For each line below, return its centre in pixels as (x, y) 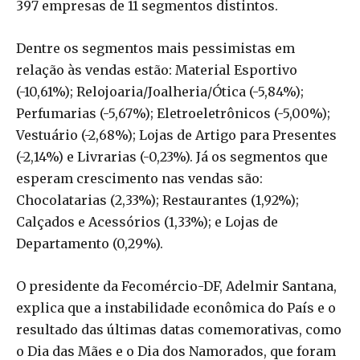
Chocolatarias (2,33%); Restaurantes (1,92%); (157, 200)
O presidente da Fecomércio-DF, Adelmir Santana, (176, 286)
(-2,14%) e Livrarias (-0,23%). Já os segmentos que (172, 156)
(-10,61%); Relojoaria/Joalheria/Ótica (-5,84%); (160, 91)
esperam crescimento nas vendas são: (139, 178)
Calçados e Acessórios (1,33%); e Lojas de (147, 221)
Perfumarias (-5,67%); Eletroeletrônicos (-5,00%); (173, 113)
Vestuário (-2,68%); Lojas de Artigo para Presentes (176, 135)
